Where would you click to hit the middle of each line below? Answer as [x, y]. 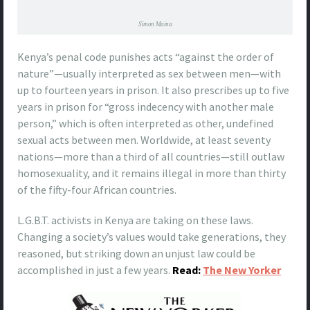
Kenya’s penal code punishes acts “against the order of [146, 56]
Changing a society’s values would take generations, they [152, 236]
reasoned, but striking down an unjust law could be [136, 253]
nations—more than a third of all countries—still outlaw [151, 156]
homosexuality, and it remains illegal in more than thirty [152, 173]
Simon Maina [155, 24]
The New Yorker [242, 270]
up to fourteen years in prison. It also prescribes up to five [153, 90]
